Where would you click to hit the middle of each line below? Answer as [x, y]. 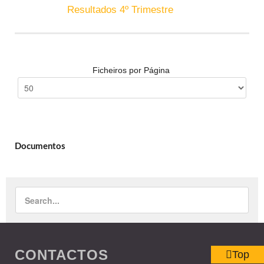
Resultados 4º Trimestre [120, 10]
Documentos [40, 146]
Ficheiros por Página [132, 70]
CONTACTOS [62, 255]
